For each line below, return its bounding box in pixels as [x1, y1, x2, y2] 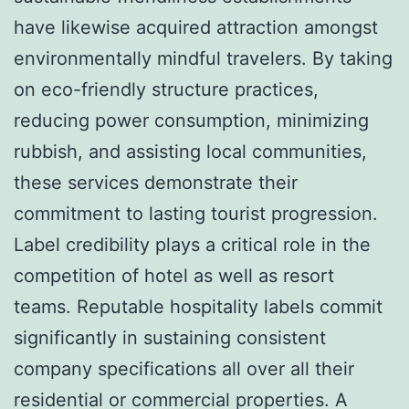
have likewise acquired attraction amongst [14, 16, 378, 38]
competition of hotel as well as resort [14, 264, 334, 287]
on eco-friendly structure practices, [14, 78, 319, 100]
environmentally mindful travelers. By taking [14, 47, 393, 69]
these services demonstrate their [14, 171, 298, 194]
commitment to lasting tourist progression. [14, 202, 378, 225]
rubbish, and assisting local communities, [14, 140, 367, 163]
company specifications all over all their [14, 357, 354, 380]
